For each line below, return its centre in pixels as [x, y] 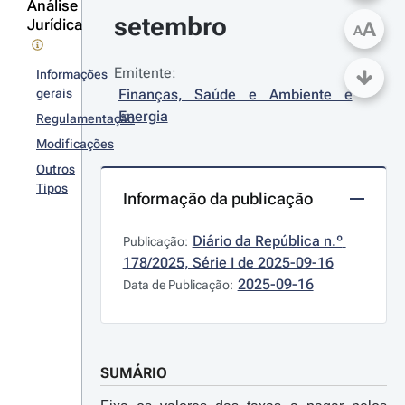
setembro [170, 27]
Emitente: [145, 73]
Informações [72, 74]
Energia [143, 116]
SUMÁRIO [133, 373]
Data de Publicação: [178, 285]
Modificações [75, 144]
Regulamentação [85, 118]
